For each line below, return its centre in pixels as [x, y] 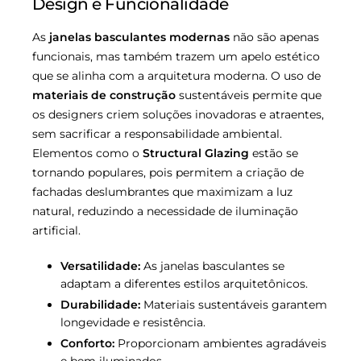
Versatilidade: [100, 266]
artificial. [56, 230]
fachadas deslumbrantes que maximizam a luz [162, 191]
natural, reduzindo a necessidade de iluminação [165, 211]
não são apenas [274, 37]
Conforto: [87, 344]
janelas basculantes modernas [139, 37]
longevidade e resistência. [133, 322]
